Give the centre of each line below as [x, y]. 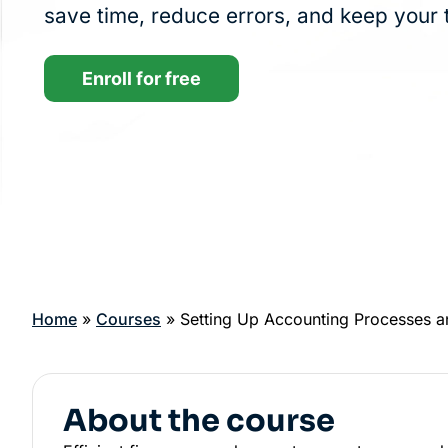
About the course [199, 421]
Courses [128, 318]
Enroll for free [142, 79]
